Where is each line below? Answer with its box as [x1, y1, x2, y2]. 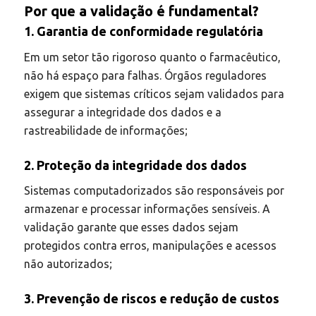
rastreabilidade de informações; [23, 123, 188, 137]
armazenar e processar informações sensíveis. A [23, 202, 270, 216]
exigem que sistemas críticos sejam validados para [23, 87, 284, 100]
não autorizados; [23, 257, 112, 271]
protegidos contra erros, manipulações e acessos [23, 239, 276, 253]
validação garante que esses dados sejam [23, 221, 238, 234]
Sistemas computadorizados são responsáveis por [23, 184, 284, 197]
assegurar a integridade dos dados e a [23, 105, 221, 119]
